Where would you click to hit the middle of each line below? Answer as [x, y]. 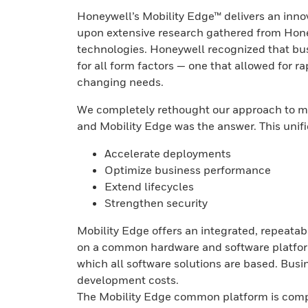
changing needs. [120, 82]
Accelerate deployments [168, 153]
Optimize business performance [188, 170]
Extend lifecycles [149, 186]
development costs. [128, 280]
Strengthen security [156, 203]
